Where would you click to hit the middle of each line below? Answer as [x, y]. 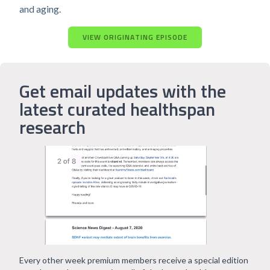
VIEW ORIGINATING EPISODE [135, 37]
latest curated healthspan [117, 109]
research [52, 127]
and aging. [40, 9]
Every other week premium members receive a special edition [134, 260]
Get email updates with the [123, 91]
